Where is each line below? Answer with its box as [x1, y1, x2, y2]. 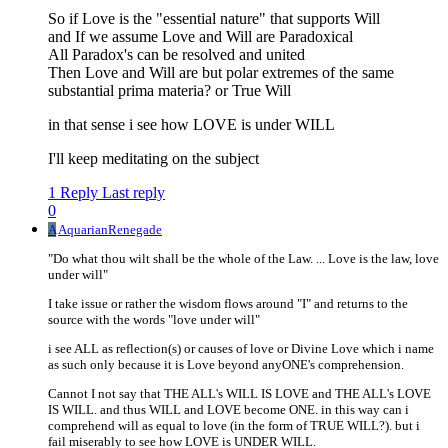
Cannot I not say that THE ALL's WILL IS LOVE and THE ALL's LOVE [48, 386, 431, 402]
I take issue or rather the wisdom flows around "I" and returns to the [48, 296, 408, 312]
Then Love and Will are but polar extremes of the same [48, 64, 394, 82]
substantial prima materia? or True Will [48, 82, 291, 100]
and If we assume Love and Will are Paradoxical [48, 28, 353, 46]
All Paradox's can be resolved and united [48, 46, 305, 64]
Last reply [102, 184, 165, 202]
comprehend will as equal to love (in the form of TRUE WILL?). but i [48, 418, 420, 434]
